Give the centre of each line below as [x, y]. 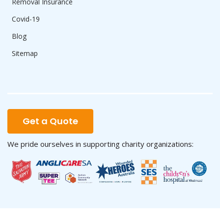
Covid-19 [26, 19]
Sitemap [25, 53]
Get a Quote [50, 121]
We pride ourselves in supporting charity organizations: [100, 144]
